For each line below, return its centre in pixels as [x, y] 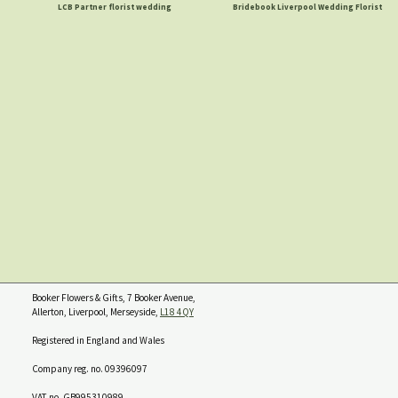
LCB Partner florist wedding [114, 7]
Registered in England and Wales [98, 341]
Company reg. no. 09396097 [90, 369]
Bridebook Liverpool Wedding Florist [307, 7]
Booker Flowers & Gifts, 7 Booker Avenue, [114, 298]
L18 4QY [177, 312]
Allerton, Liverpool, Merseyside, [96, 312]
